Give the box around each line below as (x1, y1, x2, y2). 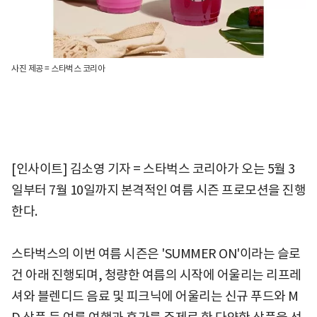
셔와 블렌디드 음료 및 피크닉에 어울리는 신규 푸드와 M (11, 288, 299, 305)
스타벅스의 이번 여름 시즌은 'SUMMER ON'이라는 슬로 (11, 246, 301, 263)
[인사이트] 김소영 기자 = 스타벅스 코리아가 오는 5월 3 (11, 161, 295, 178)
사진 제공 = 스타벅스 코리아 (11, 63, 105, 74)
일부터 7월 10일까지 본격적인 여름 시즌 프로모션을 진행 (11, 182, 306, 199)
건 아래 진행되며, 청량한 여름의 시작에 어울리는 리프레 (11, 267, 301, 284)
